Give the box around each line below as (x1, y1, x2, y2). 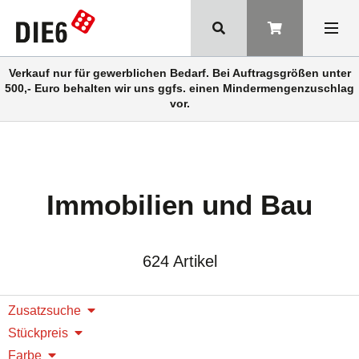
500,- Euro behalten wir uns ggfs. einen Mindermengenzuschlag (5, 82, 354, 95)
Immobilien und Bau (46, 189, 313, 220)
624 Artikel (142, 252, 217, 270)
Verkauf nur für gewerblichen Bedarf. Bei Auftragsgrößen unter (8, 67, 351, 79)
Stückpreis (8, 326, 68, 340)
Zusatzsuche (8, 304, 81, 317)
